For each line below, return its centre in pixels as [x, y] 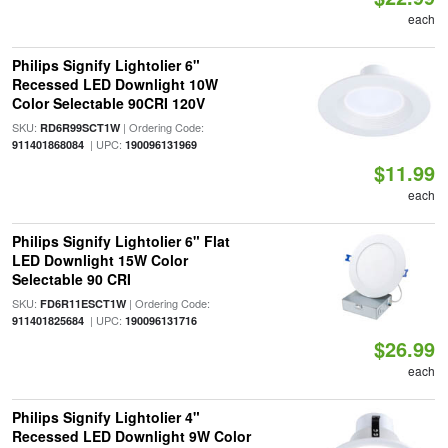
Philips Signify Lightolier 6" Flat [120, 241]
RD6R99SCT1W [79, 127]
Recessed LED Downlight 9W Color [131, 436]
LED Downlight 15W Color [99, 260]
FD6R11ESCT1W [82, 303]
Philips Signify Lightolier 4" [105, 417]
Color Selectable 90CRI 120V [108, 103]
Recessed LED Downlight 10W [114, 84]
